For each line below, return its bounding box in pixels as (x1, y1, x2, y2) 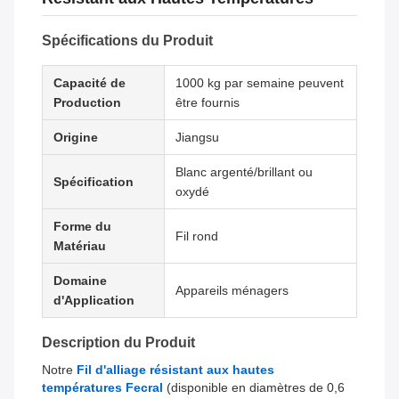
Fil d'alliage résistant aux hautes (77, 362, 274, 378)
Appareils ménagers (175, 283, 289, 298)
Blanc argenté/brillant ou (175, 165, 313, 180)
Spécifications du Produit (42, 33, 213, 49)
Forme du (53, 219, 111, 234)
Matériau (53, 239, 106, 254)
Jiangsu (175, 130, 219, 145)
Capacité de (53, 76, 126, 91)
